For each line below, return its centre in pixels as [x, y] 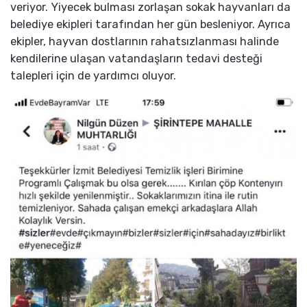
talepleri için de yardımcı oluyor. [93, 76]
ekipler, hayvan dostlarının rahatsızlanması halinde [145, 42]
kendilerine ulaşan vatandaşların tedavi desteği [136, 59]
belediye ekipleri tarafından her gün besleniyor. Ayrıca [150, 25]
